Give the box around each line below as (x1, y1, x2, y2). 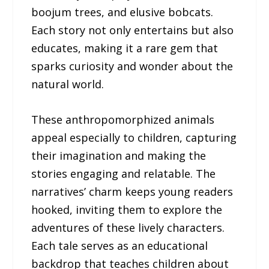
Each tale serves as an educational (31, 238, 208, 253)
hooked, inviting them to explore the (31, 202, 223, 217)
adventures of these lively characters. (31, 220, 225, 235)
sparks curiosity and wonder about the (31, 59, 234, 74)
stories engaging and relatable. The (31, 166, 216, 181)
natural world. (31, 77, 104, 92)
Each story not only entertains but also (31, 23, 234, 38)
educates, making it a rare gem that (31, 41, 219, 56)
